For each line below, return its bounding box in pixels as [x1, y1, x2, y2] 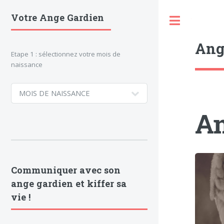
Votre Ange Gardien [11, 11, 104, 23]
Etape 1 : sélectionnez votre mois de [11, 49, 120, 58]
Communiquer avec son [11, 164, 120, 176]
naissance [11, 59, 42, 69]
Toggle [191, 16, 212, 25]
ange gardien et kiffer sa [11, 177, 126, 190]
